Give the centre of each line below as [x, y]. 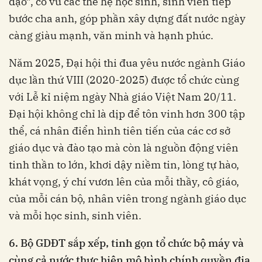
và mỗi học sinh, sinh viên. [75, 216]
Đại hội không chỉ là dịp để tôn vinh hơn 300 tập [127, 114]
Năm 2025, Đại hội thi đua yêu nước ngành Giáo [127, 63]
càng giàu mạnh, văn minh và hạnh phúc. [111, 36]
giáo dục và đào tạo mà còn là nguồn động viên [124, 148]
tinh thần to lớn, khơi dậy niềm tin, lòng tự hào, [124, 165]
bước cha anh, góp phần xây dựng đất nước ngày [127, 19]
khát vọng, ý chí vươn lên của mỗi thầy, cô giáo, [124, 182]
